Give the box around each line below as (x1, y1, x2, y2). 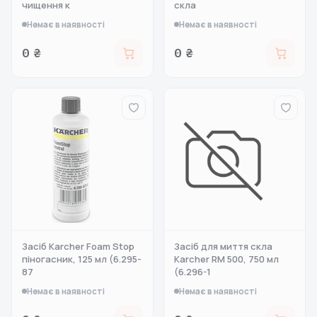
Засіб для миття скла (174, 240, 272, 253)
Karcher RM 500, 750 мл (174, 253, 279, 265)
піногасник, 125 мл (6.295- (22, 253, 142, 265)
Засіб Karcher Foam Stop (22, 240, 134, 253)
